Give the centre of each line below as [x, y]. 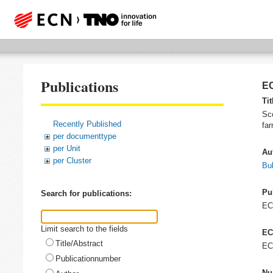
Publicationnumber [88, 258]
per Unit [67, 148]
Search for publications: [86, 194]
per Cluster [72, 160]
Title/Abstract [79, 243]
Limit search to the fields [84, 229]
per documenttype [85, 136]
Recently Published [87, 124]
